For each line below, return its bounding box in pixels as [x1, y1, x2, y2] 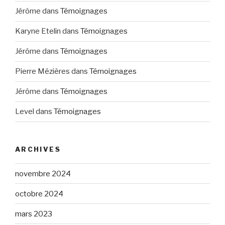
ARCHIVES [15, 145, 61, 153]
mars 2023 [15, 209, 52, 218]
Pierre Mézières [15, 67, 70, 76]
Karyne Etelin [15, 27, 61, 36]
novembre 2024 [15, 169, 71, 178]
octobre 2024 [15, 189, 63, 198]
